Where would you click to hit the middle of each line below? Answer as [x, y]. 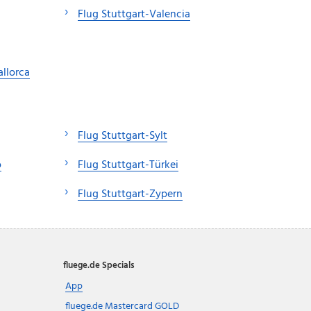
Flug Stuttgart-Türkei [128, 165]
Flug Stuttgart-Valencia [134, 14]
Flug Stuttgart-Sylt [123, 136]
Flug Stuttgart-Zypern [130, 194]
